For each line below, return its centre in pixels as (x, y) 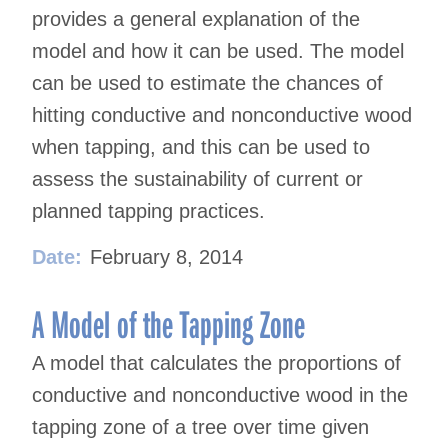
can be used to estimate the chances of (207, 83)
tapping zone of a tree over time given (200, 427)
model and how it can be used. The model (218, 51)
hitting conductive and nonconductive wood (222, 115)
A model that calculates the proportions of (216, 363)
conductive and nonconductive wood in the (220, 395)
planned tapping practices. (148, 211)
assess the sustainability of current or (197, 179)
